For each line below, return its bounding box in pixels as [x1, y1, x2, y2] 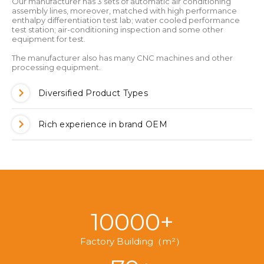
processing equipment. [12, 62, 101, 72]
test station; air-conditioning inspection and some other [12, 25, 223, 35]
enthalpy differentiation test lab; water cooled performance [12, 15, 240, 25]
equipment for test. [12, 34, 85, 44]
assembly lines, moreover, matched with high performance [12, 6, 237, 16]
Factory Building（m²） [80, 236, 184, 247]
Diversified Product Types [38, 88, 148, 99]
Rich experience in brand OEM [38, 119, 167, 130]
